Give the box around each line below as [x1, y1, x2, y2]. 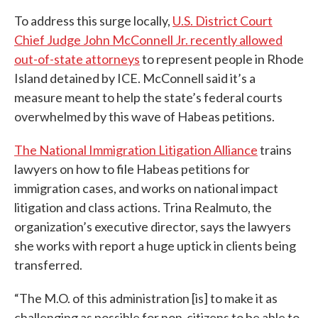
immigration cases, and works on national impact [14, 180, 278, 197]
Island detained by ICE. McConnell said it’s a [14, 70, 256, 87]
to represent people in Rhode [140, 51, 304, 67]
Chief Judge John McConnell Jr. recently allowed [14, 32, 283, 48]
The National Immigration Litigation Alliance [14, 142, 258, 158]
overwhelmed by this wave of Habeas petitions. [14, 109, 275, 125]
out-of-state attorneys [14, 51, 140, 67]
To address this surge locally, [14, 13, 172, 29]
